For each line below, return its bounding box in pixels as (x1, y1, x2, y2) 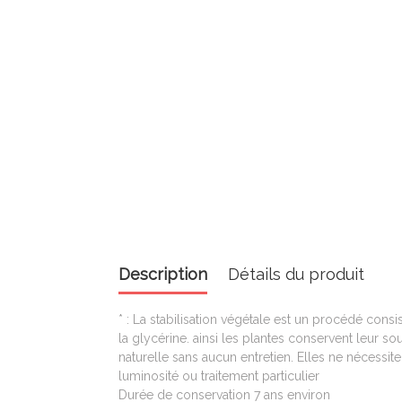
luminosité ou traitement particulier (118, 369, 319, 383)
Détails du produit (228, 265, 365, 284)
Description (118, 265, 207, 284)
